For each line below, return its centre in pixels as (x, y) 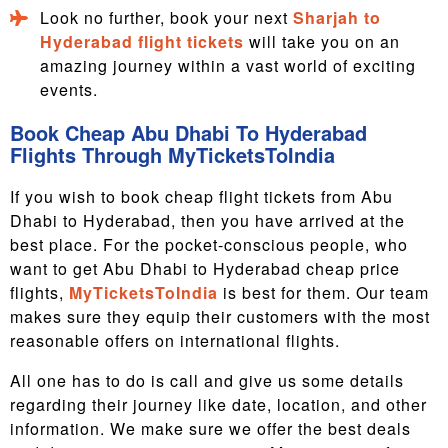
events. (69, 89)
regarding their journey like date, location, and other (218, 404)
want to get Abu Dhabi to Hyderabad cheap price (205, 268)
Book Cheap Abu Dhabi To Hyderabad (188, 132)
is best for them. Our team (323, 292)
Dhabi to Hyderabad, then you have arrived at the (207, 220)
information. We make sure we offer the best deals (210, 428)
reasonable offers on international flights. (177, 340)
